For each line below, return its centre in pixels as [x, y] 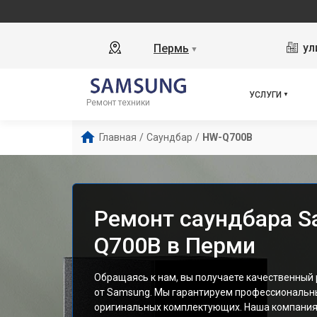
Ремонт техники [119, 102]
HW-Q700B [227, 137]
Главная [118, 137]
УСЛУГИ [266, 94]
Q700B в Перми [175, 246]
